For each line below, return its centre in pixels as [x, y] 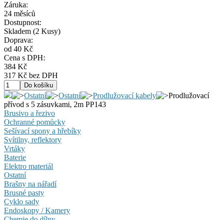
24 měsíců [20, 14]
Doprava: [18, 40]
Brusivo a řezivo [29, 113]
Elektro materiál [28, 166]
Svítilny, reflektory [33, 140]
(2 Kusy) [46, 31]
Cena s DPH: [25, 58]
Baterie [15, 158]
